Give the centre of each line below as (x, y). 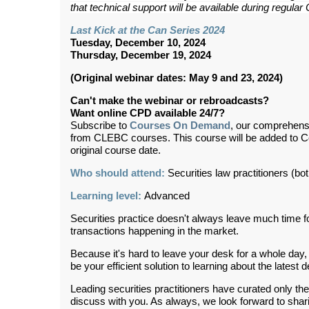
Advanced (167, 196)
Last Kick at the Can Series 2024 (148, 31)
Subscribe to (100, 126)
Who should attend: (118, 173)
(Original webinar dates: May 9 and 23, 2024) (177, 78)
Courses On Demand (180, 126)
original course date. (116, 151)
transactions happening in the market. (154, 231)
